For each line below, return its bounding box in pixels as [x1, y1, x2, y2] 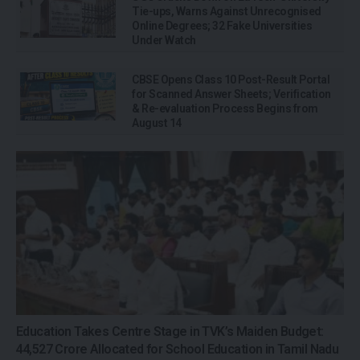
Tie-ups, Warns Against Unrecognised [132, 5, 321, 18]
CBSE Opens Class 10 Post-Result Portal [132, 73, 330, 86]
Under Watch [132, 34, 196, 47]
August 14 [132, 117, 182, 129]
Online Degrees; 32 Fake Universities [132, 19, 313, 32]
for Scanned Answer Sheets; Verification [132, 88, 331, 100]
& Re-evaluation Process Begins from [132, 102, 318, 115]
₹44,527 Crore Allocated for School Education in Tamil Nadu [16, 342, 339, 357]
